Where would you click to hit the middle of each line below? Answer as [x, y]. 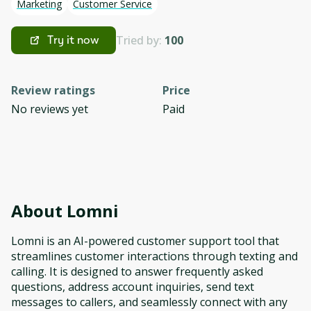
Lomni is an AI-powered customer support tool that [145, 241]
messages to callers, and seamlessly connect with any [149, 302]
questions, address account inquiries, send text [133, 287]
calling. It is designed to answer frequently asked [137, 271]
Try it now [73, 40]
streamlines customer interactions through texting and [154, 256]
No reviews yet [50, 109]
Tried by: [140, 40]
